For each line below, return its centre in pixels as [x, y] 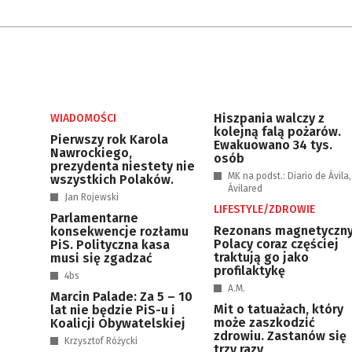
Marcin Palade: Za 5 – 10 [121, 297]
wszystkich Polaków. [112, 180]
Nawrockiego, [91, 153]
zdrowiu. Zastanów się [280, 336]
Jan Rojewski [92, 197]
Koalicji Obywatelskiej [118, 323]
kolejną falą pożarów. [277, 132]
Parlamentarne [94, 218]
